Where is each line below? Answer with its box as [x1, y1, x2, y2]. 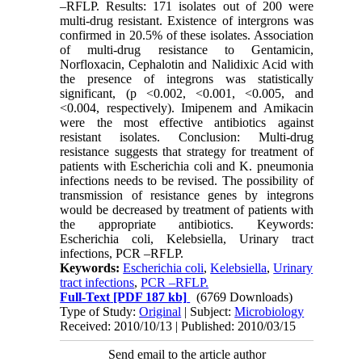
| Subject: [181, 304, 235, 318]
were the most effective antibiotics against [60, 115, 314, 129]
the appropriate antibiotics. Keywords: [60, 217, 314, 231]
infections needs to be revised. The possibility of [60, 173, 314, 187]
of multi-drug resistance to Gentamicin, [60, 42, 314, 57]
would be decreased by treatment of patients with [60, 202, 314, 217]
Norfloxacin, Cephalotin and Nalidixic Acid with [60, 57, 314, 71]
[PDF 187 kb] [110, 289, 187, 304]
